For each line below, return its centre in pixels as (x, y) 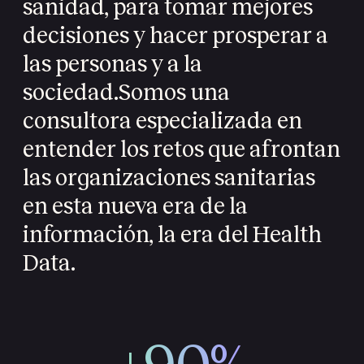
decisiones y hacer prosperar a (175, 36)
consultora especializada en (162, 121)
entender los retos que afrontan (182, 149)
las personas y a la (113, 64)
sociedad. (71, 93)
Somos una (174, 93)
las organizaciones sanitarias (169, 178)
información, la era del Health (172, 235)
